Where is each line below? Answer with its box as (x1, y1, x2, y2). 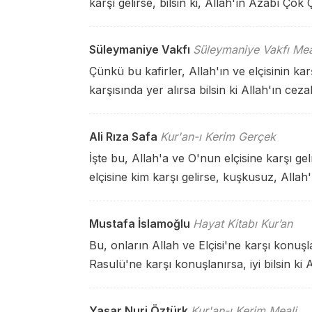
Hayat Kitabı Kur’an (193, 217, 292, 231)
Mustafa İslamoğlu (89, 217, 190, 231)
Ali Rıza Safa (89, 130, 157, 143)
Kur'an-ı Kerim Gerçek (160, 130, 276, 143)
